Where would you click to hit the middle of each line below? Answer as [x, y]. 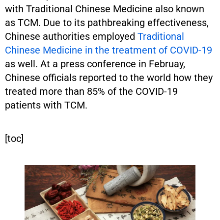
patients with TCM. [46, 105]
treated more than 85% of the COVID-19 [91, 91]
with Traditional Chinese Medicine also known [105, 9]
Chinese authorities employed [71, 36]
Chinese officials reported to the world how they [109, 78]
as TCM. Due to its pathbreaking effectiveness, [107, 23]
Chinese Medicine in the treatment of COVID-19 [109, 50]
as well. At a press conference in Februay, [95, 64]
